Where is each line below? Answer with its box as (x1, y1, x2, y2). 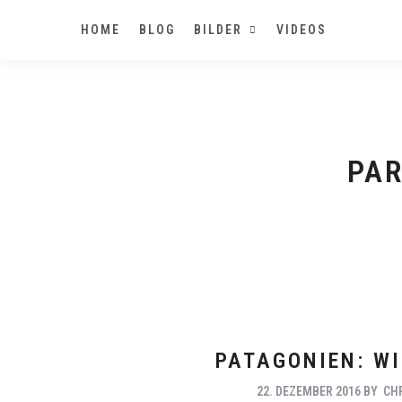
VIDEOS (276, 22, 327, 37)
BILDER (194, 22, 242, 37)
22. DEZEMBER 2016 (256, 384, 361, 398)
